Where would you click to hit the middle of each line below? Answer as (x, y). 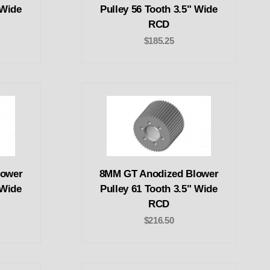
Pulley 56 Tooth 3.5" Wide (159, 9)
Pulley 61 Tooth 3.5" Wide (159, 189)
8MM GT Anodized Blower (159, 174)
